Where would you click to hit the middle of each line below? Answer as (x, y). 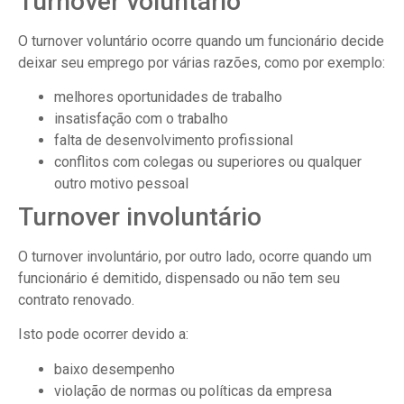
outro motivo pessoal (121, 184)
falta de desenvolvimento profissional (174, 141)
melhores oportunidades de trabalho (168, 97)
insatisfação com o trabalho (141, 119)
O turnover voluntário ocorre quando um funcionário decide (201, 41)
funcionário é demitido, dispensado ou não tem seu (179, 279)
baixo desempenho (115, 369)
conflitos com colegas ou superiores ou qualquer (208, 162)
